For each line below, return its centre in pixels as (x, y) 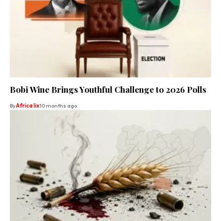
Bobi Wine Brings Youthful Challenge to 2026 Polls (108, 90)
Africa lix (28, 106)
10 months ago (58, 106)
